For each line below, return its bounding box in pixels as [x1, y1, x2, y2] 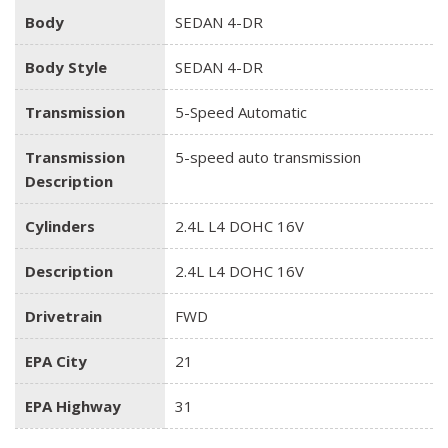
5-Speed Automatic [175, 101, 307, 122]
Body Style [25, 56, 107, 77]
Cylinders [25, 215, 95, 236]
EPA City [25, 350, 87, 371]
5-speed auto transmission [175, 146, 361, 167]
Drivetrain [25, 305, 102, 326]
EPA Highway [25, 395, 121, 416]
